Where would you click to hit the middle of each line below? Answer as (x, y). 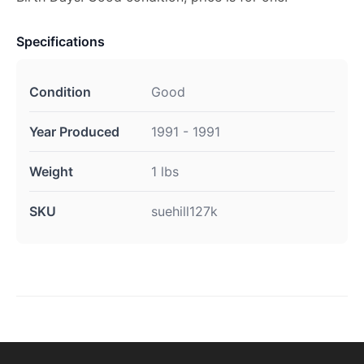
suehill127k (184, 211)
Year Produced (74, 132)
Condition (60, 92)
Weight (51, 171)
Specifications (61, 41)
